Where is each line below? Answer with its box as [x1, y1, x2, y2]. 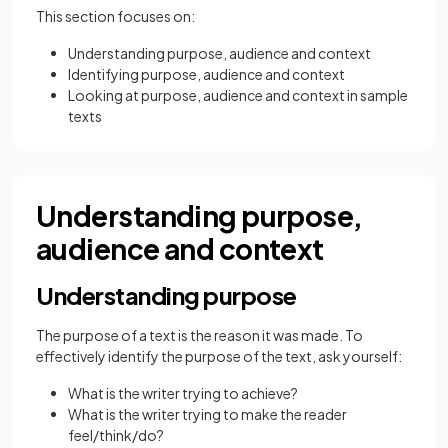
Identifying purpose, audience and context [68, 65, 345, 83]
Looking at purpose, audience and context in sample [68, 86, 408, 104]
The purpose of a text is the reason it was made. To [36, 326, 363, 344]
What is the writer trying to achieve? [68, 384, 298, 402]
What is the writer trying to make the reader [68, 405, 347, 423]
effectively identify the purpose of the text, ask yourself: [36, 347, 402, 365]
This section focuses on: [36, 7, 195, 25]
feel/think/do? [68, 426, 164, 444]
